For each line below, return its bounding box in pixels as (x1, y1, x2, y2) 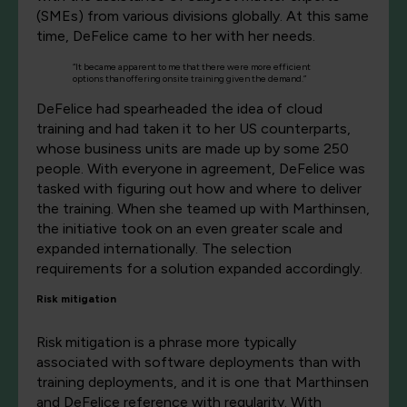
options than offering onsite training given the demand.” (73, 73, 306, 85)
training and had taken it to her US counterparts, (36, 120, 351, 138)
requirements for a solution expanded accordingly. (36, 260, 362, 278)
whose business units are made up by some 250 (36, 140, 349, 158)
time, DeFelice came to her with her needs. (36, 27, 315, 45)
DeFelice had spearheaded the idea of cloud (36, 100, 323, 118)
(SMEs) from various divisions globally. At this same (36, 7, 369, 25)
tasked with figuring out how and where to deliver (36, 180, 362, 198)
